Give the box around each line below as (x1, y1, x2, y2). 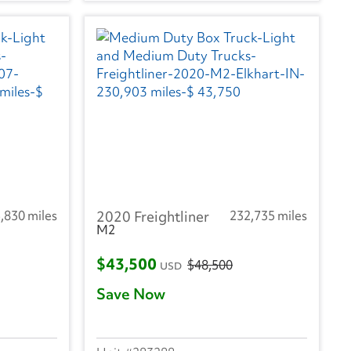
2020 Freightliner (96, 207, 209, 227)
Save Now (96, 283, 165, 304)
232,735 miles (230, 207, 307, 225)
